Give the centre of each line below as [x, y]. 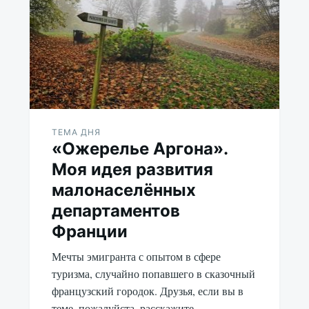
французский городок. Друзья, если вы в [147, 290]
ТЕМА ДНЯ [76, 132]
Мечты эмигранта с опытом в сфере [136, 256]
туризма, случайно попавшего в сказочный [153, 273]
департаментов [116, 210]
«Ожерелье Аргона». [139, 148]
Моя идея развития [132, 169]
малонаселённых [123, 190]
